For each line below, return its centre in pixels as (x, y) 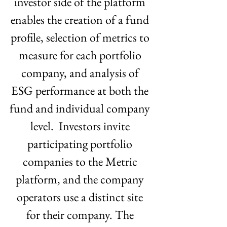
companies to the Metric (81, 161)
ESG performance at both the (81, 90)
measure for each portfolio (81, 55)
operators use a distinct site (81, 197)
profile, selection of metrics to (81, 37)
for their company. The (81, 215)
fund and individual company (81, 108)
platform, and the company (81, 179)
